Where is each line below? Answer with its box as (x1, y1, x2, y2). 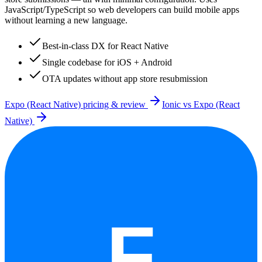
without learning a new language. (5, 15, 127, 25)
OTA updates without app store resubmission (42, 73, 208, 84)
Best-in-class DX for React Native (42, 40, 168, 51)
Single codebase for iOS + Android (42, 57, 172, 67)
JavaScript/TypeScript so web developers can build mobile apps (5, 4, 239, 15)
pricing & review (81, 99, 148, 109)
